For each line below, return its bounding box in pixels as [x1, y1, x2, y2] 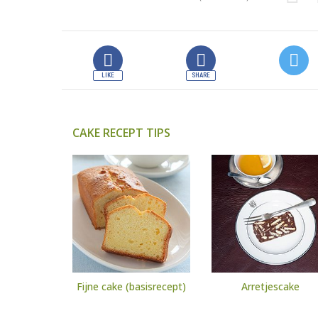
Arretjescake [241, 280, 300, 294]
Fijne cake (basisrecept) [77, 280, 186, 294]
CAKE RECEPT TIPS [72, 125, 170, 141]
